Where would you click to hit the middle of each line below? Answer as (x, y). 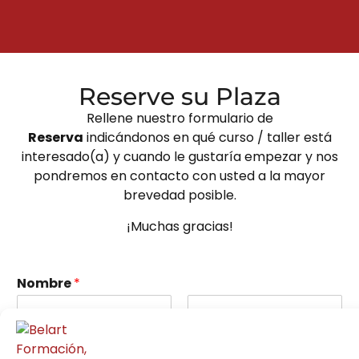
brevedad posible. (179, 196)
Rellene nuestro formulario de (179, 119)
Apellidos (212, 335)
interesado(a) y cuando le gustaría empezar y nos (179, 157)
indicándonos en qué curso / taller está (207, 138)
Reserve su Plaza (179, 97)
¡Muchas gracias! (179, 227)
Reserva (55, 138)
